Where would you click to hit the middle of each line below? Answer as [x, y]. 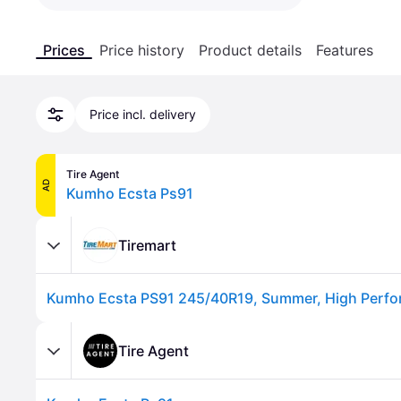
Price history [142, 50]
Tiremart [147, 245]
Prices [64, 50]
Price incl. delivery [143, 114]
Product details [250, 50]
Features [345, 50]
